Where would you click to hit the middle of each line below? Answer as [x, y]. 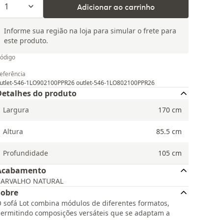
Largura [16, 110]
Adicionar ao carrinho [116, 6]
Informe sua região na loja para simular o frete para [90, 31]
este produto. [26, 41]
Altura [13, 131]
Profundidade [26, 153]
